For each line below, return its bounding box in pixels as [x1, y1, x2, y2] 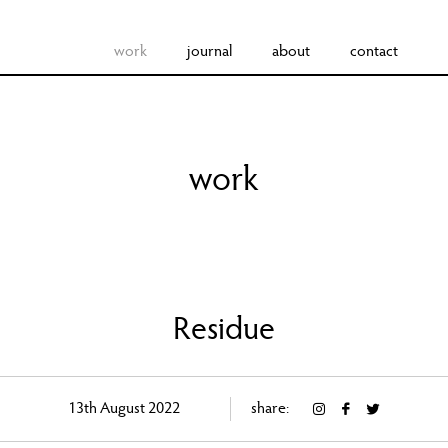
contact [349, 44, 398, 60]
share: [250, 401, 292, 417]
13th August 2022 [67, 401, 180, 417]
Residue [172, 316, 275, 348]
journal [186, 44, 232, 60]
